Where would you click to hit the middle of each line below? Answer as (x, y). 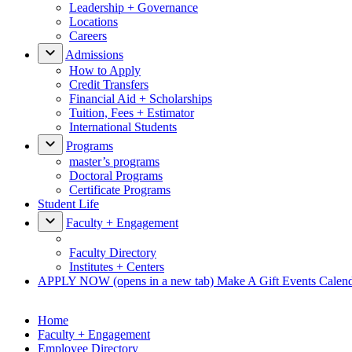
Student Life (68, 204)
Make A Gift (249, 281)
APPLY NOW (75, 281)
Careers (88, 36)
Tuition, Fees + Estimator (132, 113)
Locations (93, 22)
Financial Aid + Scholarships (141, 99)
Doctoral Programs (116, 176)
